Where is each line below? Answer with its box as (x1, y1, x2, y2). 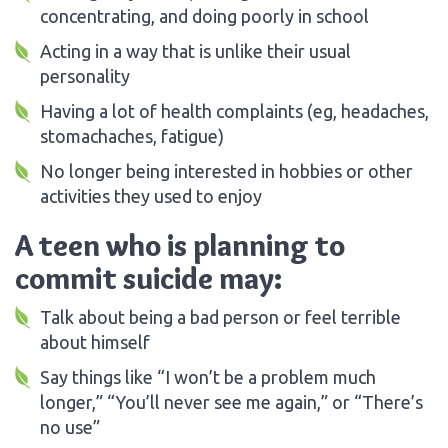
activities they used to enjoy (40, 185, 262, 206)
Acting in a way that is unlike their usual (40, 40, 351, 61)
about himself (40, 331, 150, 352)
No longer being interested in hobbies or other (40, 160, 413, 181)
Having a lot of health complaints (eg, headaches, (40, 100, 429, 121)
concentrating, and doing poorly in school (40, 5, 369, 26)
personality (40, 65, 130, 86)
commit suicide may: (15, 259, 282, 297)
